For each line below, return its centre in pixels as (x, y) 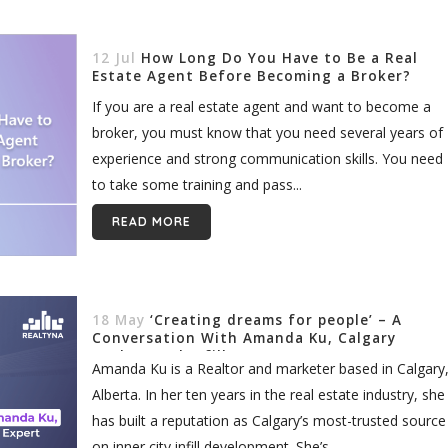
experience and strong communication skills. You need (267, 158)
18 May (118, 319)
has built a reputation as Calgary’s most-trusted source (268, 420)
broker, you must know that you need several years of (267, 132)
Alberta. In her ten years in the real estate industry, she (268, 394)
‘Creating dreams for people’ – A (275, 319)
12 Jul (113, 57)
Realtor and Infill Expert (186, 355)
